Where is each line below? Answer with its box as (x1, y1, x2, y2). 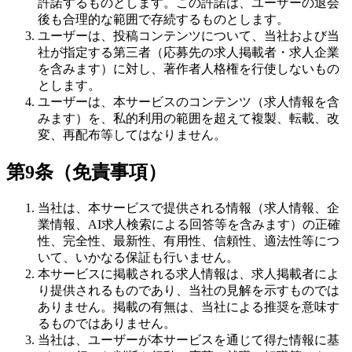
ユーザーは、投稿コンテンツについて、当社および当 (38, 29, 339, 43)
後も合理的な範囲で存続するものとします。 (38, 13, 289, 27)
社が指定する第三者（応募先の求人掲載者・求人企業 (38, 46, 339, 60)
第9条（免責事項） (6, 162, 167, 183)
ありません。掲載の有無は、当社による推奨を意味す (38, 300, 339, 314)
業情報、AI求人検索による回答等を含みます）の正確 (38, 218, 340, 232)
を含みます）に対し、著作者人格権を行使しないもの (38, 62, 339, 76)
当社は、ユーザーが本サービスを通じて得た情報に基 (38, 333, 339, 347)
